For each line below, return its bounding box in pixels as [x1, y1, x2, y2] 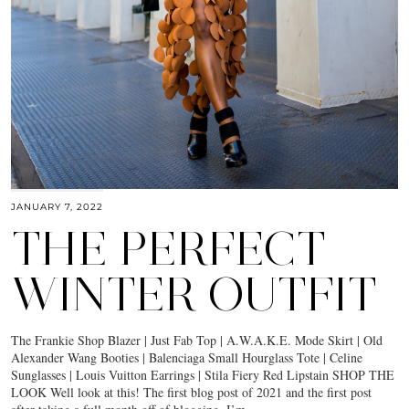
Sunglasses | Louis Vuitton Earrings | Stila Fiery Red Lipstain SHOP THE [11, 366, 394, 384]
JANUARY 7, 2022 [11, 201, 103, 214]
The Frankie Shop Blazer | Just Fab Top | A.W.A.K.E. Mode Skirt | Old [11, 331, 383, 350]
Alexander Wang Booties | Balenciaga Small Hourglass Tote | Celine [11, 349, 362, 367]
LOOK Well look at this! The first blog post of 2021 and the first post [11, 383, 372, 402]
